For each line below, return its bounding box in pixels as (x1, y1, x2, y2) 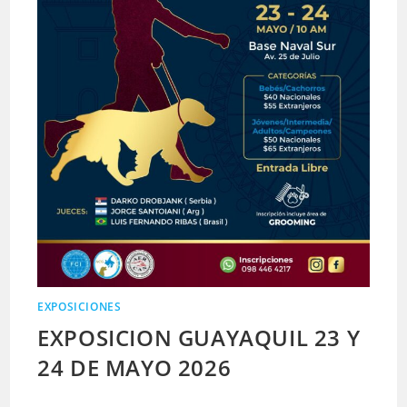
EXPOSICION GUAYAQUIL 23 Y (37, 323, 361, 352)
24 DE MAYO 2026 (37, 352, 232, 382)
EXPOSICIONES (37, 299, 122, 314)
